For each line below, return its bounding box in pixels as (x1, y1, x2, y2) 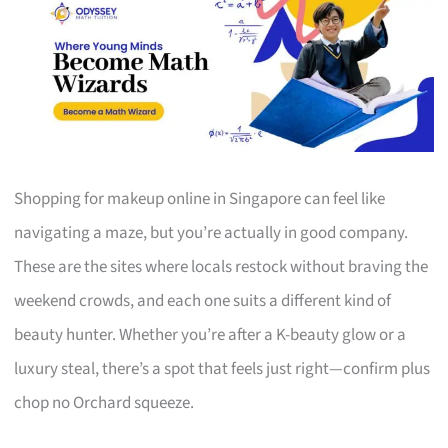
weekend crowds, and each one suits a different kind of (14, 288, 392, 313)
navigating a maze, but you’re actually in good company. (14, 220, 409, 245)
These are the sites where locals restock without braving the (14, 254, 429, 279)
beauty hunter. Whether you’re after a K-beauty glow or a (14, 322, 407, 347)
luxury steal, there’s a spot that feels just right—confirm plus (14, 356, 431, 381)
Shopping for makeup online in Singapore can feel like (14, 186, 386, 211)
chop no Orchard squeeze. (14, 390, 195, 415)
